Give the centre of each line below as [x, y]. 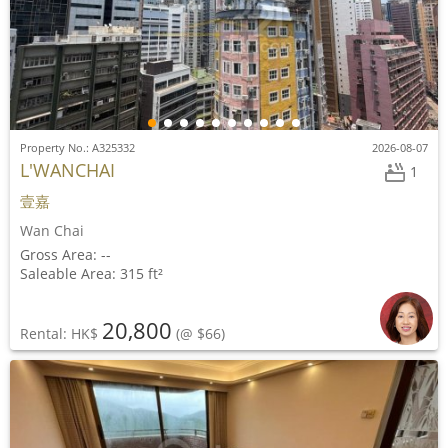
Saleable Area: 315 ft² [91, 273]
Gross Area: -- [65, 254]
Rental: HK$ [61, 333]
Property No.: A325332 [77, 147]
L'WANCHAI [67, 170]
